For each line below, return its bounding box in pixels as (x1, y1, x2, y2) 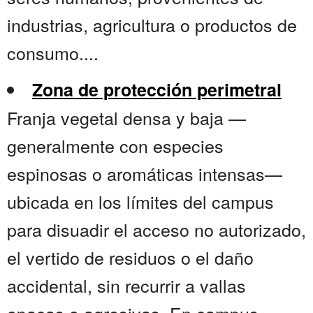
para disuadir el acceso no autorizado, (7, 217, 306, 242)
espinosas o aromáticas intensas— (7, 161, 282, 187)
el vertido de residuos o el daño (7, 245, 254, 270)
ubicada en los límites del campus (7, 189, 274, 214)
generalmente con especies (7, 133, 224, 159)
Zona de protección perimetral (32, 77, 282, 103)
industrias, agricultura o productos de (7, 12, 297, 38)
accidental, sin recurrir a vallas (7, 272, 246, 298)
